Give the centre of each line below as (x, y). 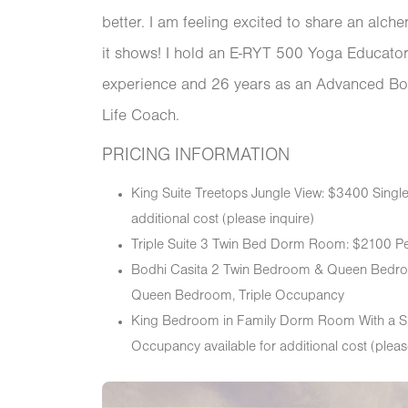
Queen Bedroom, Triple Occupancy (238, 296)
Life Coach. (141, 117)
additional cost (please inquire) (223, 220)
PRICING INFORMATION (196, 156)
